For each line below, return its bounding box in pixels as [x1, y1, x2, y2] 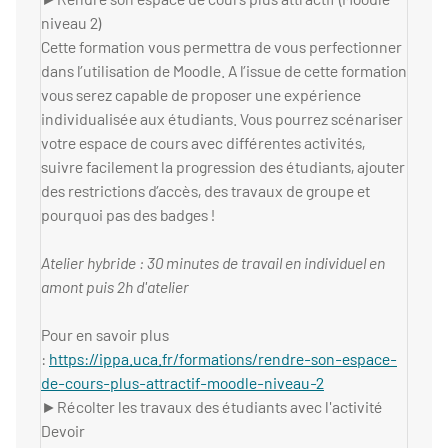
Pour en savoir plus [41, 325, 169, 345]
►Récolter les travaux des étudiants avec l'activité [41, 397, 383, 417]
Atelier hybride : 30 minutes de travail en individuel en [41, 253, 385, 273]
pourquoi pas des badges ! [41, 205, 218, 225]
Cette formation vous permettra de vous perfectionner [41, 37, 402, 57]
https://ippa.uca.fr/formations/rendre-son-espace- [49, 349, 397, 369]
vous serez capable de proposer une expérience [41, 85, 361, 105]
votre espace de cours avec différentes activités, [41, 133, 365, 153]
